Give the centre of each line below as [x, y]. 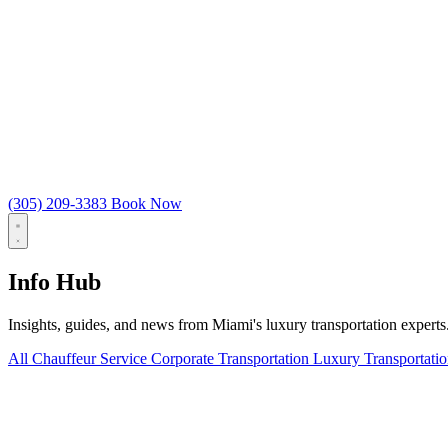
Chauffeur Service [91, 358]
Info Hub [54, 281]
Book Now [146, 203]
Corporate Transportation [232, 358]
